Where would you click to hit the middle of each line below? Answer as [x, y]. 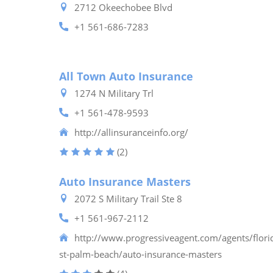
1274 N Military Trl [114, 93]
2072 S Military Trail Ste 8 [128, 199]
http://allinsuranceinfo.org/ [131, 132]
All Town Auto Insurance [126, 76]
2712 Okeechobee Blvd [123, 7]
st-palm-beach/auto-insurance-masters [140, 254]
